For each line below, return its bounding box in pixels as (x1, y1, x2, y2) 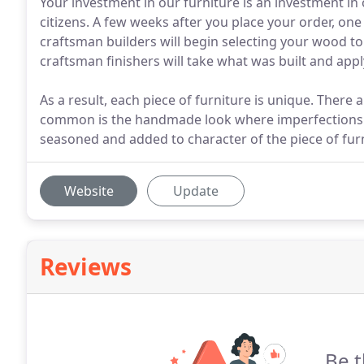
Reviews (40, 251, 132, 282)
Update (173, 182, 219, 200)
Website (63, 182, 114, 200)
